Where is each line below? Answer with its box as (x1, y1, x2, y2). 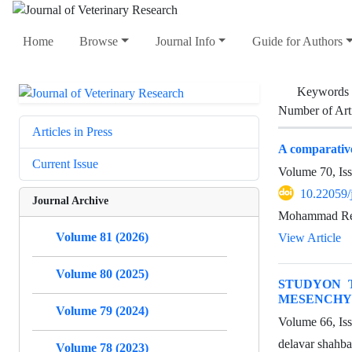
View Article (278, 229, 341, 245)
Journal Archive (32, 192, 108, 207)
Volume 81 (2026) (56, 229, 148, 244)
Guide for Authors (251, 34, 343, 49)
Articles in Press (32, 123, 112, 139)
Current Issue (32, 156, 98, 171)
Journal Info (155, 34, 215, 49)
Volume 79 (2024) (56, 302, 148, 318)
